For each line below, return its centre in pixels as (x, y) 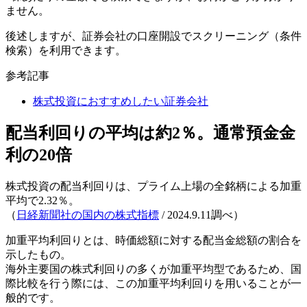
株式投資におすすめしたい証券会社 (121, 101)
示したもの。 (38, 255)
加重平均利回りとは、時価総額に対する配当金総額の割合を (153, 241)
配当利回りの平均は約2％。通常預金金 (150, 133)
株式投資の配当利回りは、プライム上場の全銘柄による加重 (153, 186)
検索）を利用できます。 (66, 50)
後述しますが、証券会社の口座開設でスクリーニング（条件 (153, 36)
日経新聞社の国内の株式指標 (88, 215)
